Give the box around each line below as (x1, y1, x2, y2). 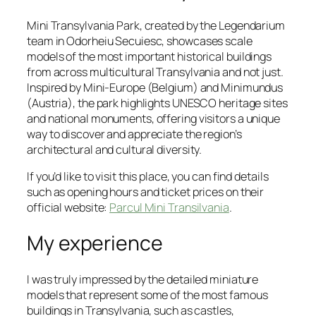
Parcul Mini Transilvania (109, 200, 229, 216)
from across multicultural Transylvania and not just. (27, 63, 284, 80)
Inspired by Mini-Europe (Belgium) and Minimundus (27, 79, 284, 95)
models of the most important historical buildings (27, 48, 272, 64)
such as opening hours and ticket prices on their (27, 184, 265, 200)
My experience (27, 229, 163, 257)
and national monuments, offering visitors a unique (27, 110, 280, 126)
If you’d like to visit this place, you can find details (27, 169, 269, 185)
